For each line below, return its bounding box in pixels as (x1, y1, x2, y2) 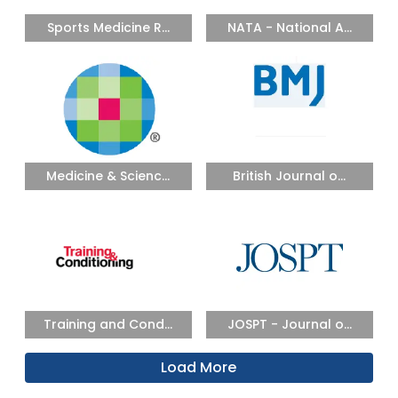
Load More (161, 357, 237, 378)
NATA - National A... (227, 19, 352, 36)
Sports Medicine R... (46, 19, 170, 36)
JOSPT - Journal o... (227, 315, 352, 333)
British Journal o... (233, 167, 346, 185)
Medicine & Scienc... (46, 167, 171, 185)
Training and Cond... (44, 315, 173, 333)
